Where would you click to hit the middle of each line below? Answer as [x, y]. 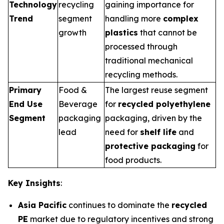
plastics [121, 32]
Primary [25, 90]
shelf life [158, 132]
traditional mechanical [149, 60]
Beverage [78, 104]
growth [72, 32]
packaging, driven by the [153, 118]
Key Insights [34, 183]
